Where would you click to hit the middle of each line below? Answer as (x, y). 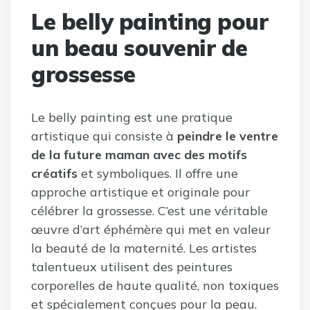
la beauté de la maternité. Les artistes (144, 248)
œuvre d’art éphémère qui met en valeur (151, 229)
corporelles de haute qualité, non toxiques (155, 285)
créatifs (54, 173)
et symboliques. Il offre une (158, 173)
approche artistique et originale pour (140, 192)
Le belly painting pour (149, 21)
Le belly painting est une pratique (132, 117)
